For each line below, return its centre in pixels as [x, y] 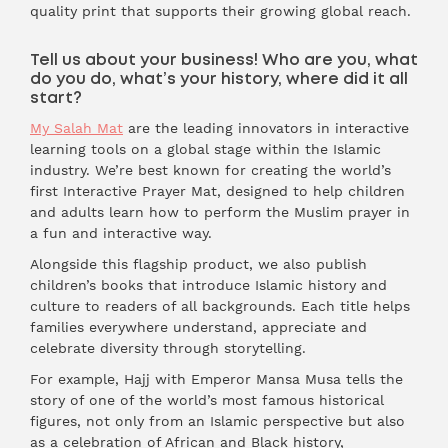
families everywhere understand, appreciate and [198, 327]
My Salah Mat [76, 128]
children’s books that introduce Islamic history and [208, 285]
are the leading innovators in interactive [266, 128]
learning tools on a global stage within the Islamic [205, 149]
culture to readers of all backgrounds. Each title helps [220, 306]
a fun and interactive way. [121, 233]
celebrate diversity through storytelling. [168, 348]
